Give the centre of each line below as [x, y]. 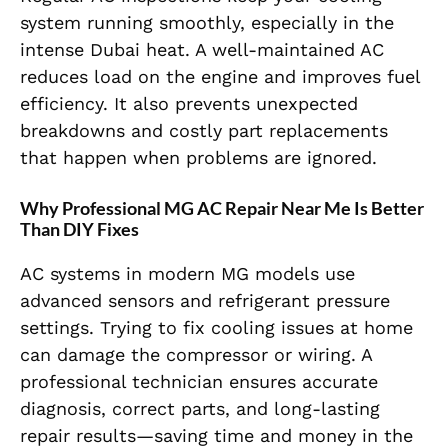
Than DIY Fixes [79, 229]
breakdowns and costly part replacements [204, 131]
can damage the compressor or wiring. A [196, 355]
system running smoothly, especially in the [207, 23]
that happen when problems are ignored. [198, 158]
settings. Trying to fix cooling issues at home [216, 328]
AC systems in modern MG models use [187, 274]
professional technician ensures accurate [199, 382]
